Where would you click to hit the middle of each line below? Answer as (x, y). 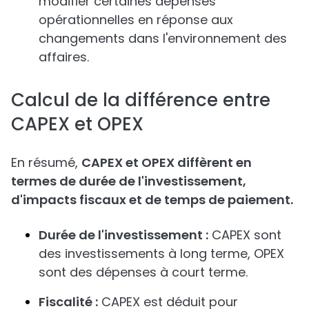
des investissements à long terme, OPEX (161, 253)
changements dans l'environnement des (163, 38)
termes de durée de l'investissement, (129, 181)
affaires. (64, 57)
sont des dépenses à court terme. (143, 272)
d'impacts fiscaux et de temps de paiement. (152, 200)
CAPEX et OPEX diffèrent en (167, 162)
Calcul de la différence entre (141, 100)
